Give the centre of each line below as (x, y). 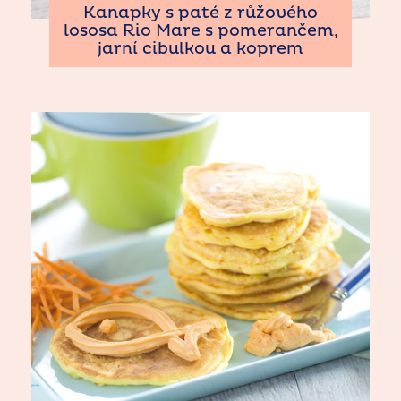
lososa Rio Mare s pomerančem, (200, 31)
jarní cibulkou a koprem (200, 49)
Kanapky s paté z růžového (200, 13)
